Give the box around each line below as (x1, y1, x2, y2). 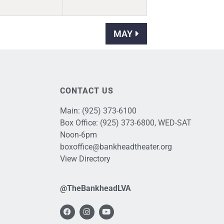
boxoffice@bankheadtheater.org (59, 142, 172, 152)
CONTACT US (59, 86, 113, 96)
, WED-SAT (154, 118, 191, 128)
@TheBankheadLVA (59, 183, 131, 193)
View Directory (59, 154, 110, 164)
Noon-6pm (59, 130, 97, 140)
